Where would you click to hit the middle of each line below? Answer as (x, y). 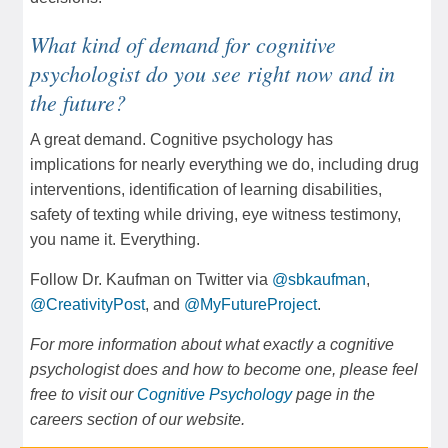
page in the (333, 394)
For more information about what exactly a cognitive (212, 344)
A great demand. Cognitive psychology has (181, 139)
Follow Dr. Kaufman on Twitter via (151, 279)
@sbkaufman (319, 279)
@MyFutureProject (250, 304)
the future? (78, 101)
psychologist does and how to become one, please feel (224, 369)
